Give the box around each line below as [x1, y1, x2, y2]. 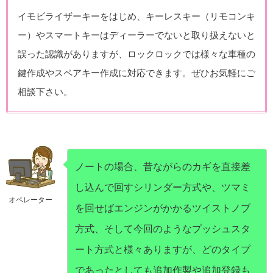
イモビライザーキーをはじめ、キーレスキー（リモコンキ [18, 12, 255, 22]
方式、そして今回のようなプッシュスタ [75, 224, 250, 235]
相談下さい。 [18, 87, 73, 97]
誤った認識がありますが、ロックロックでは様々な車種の [18, 49, 255, 60]
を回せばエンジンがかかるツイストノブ [75, 203, 250, 214]
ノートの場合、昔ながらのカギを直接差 [75, 161, 250, 172]
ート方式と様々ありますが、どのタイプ [75, 244, 250, 255]
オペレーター [9, 196, 52, 205]
